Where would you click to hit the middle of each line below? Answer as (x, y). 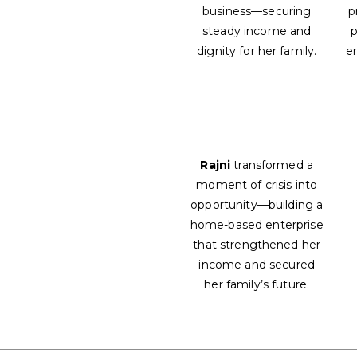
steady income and (257, 31)
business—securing (257, 12)
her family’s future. (257, 285)
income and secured (257, 265)
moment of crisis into (257, 185)
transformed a (274, 165)
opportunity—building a (257, 205)
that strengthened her (257, 245)
